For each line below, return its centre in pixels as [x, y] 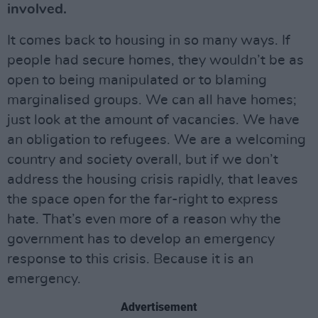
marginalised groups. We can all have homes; [152, 100]
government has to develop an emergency [141, 239]
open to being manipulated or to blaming [137, 80]
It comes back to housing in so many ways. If [149, 40]
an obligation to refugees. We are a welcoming [157, 139]
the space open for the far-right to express [143, 199]
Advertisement [159, 307]
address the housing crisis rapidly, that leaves [153, 179]
